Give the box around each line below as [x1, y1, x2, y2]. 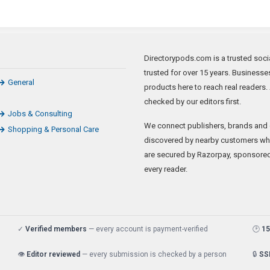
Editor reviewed [27, 250, 80, 259]
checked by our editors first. [144, 97, 241, 106]
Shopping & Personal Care [8, 125, 99, 134]
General [8, 78, 35, 87]
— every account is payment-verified [87, 225, 208, 233]
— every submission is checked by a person [80, 250, 227, 259]
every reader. [144, 165, 187, 174]
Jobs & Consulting [8, 109, 73, 118]
